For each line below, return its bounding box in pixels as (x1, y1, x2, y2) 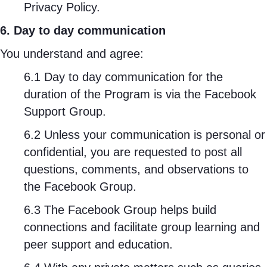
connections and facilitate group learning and (24, 221, 260, 234)
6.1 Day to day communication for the (24, 70, 223, 83)
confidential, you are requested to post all (24, 145, 242, 159)
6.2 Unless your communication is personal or (24, 128, 265, 141)
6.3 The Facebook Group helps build (24, 203, 216, 216)
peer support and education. (24, 238, 173, 251)
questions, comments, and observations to (24, 163, 249, 176)
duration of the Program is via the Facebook (24, 88, 256, 101)
